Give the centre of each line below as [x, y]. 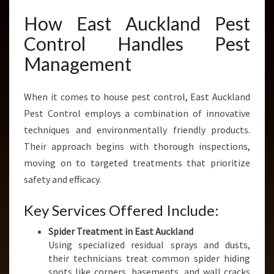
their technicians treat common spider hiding [149, 258]
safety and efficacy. [62, 179]
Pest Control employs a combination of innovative [137, 113]
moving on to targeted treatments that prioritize [137, 163]
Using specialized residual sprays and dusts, [149, 245]
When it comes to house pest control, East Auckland [137, 97]
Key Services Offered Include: [121, 210]
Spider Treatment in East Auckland [121, 231]
